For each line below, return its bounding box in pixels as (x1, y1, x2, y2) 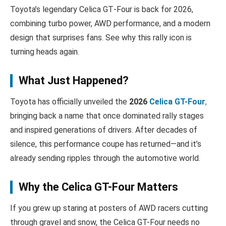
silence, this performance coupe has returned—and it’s (10, 139, 201, 149)
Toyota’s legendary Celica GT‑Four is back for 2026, (10, 4, 193, 14)
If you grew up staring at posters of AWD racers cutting (10, 203, 208, 213)
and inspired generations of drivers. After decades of (10, 125, 197, 135)
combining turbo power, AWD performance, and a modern (10, 18, 210, 28)
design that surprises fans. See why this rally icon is (10, 32, 192, 42)
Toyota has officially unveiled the (10, 96, 129, 106)
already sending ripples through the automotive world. (10, 153, 200, 163)
